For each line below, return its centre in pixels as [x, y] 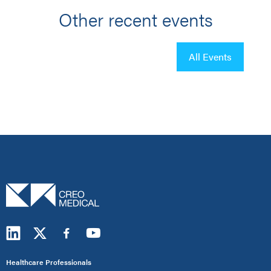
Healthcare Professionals [49, 262]
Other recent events [135, 19]
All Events [210, 57]
